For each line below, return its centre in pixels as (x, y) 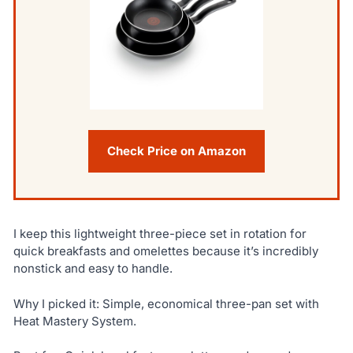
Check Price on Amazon (176, 151)
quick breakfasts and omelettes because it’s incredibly (165, 251)
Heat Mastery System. (74, 321)
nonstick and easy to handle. (93, 269)
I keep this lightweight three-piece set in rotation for (160, 234)
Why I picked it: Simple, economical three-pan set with (166, 303)
